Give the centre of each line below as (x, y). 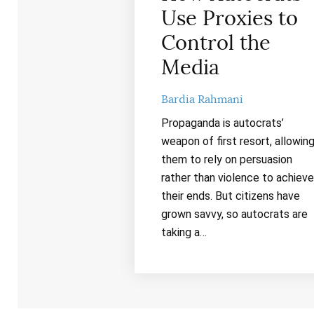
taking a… (184, 232)
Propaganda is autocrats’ (222, 123)
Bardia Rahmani (202, 99)
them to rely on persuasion (226, 159)
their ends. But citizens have (230, 196)
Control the (216, 43)
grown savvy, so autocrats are (234, 214)
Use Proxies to (229, 19)
